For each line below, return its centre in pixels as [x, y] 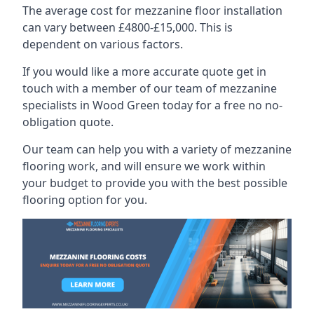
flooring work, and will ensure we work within [144, 166]
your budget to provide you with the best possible [155, 183]
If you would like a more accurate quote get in [144, 71]
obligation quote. [68, 122]
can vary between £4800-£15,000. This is [128, 27]
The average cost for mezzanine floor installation [152, 10]
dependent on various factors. [103, 44]
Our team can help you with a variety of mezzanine [157, 149]
